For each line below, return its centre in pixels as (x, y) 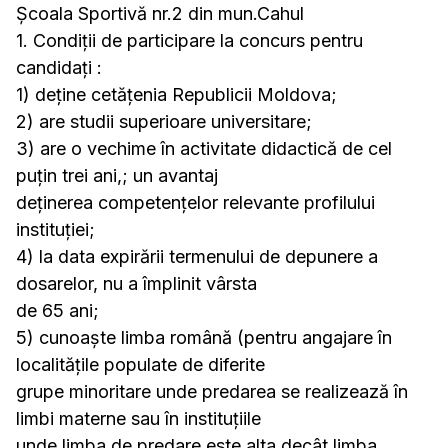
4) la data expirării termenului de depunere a (197, 256)
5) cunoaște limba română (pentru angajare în (204, 337)
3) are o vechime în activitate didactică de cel (204, 148)
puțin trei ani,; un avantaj (117, 175)
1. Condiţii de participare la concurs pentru (189, 40)
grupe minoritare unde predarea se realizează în (212, 391)
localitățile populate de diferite (140, 364)
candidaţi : (59, 67)
